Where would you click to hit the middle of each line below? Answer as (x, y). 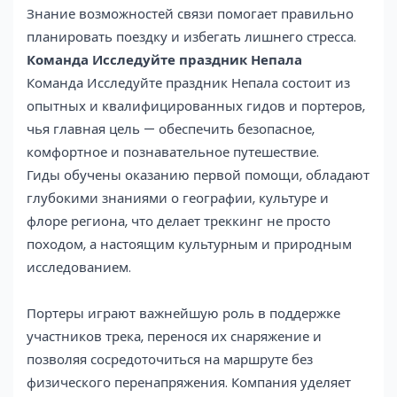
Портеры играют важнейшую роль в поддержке (183, 313)
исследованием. (79, 267)
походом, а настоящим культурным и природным (189, 244)
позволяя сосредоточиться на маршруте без (170, 359)
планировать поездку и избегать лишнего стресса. (191, 36)
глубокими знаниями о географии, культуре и (178, 198)
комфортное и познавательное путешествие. (173, 152)
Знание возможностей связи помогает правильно (190, 13)
